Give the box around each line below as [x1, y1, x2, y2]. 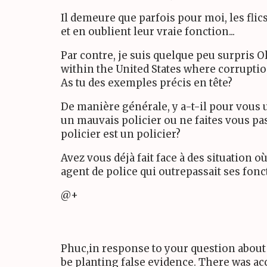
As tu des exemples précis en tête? [61, 76, 232, 89]
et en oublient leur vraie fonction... [61, 25, 235, 39]
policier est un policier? [61, 127, 181, 141]
